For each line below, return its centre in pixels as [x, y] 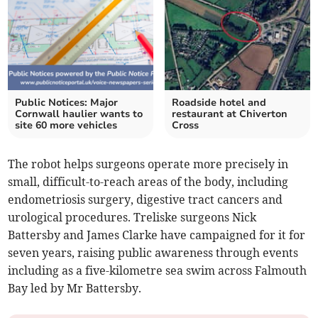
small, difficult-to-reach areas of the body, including [148, 182]
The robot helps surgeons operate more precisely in [148, 164]
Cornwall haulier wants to [79, 114]
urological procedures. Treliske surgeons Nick [132, 218]
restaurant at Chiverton [230, 114]
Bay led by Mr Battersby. [75, 289]
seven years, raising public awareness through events [153, 253]
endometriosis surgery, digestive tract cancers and [146, 200]
